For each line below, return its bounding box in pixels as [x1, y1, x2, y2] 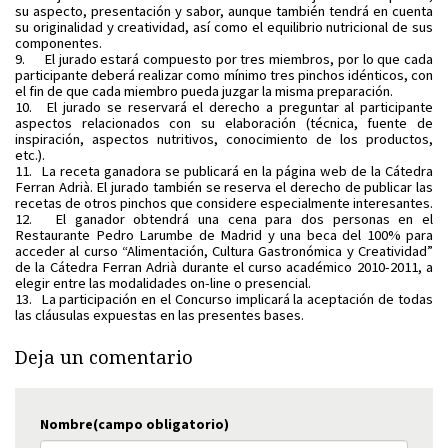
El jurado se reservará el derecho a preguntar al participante [46, 98, 433, 116]
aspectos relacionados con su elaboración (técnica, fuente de [15, 114, 433, 132]
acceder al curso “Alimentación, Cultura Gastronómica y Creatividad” [15, 242, 433, 260]
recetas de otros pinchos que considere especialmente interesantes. [15, 194, 433, 212]
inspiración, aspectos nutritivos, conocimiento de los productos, [15, 130, 433, 148]
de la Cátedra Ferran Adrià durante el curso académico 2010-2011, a [15, 258, 433, 276]
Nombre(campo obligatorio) [40, 415, 229, 433]
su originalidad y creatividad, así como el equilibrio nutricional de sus [15, 18, 433, 36]
